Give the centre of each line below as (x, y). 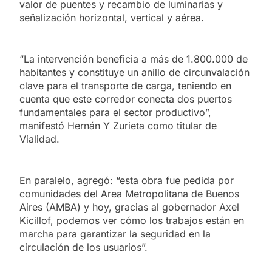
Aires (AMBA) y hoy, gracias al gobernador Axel (129, 207)
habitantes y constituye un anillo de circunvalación (134, 72)
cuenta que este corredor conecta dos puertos (126, 99)
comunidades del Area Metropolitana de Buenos (129, 193)
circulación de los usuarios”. (83, 247)
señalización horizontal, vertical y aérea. (112, 17)
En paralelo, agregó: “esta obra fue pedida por (127, 180)
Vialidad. (39, 139)
